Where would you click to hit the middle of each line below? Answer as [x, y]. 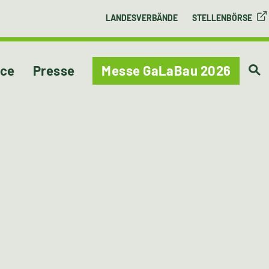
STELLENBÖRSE [222, 18]
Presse [54, 70]
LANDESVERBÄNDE [141, 18]
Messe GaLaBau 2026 [166, 70]
